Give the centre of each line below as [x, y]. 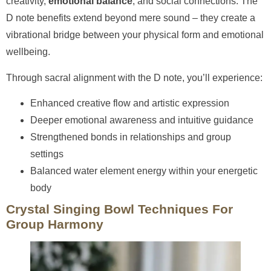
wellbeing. [28, 52]
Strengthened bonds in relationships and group [131, 137]
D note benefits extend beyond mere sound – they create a [131, 18]
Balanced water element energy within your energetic [144, 171]
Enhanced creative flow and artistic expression [130, 103]
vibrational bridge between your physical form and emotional [135, 35]
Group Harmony [55, 224]
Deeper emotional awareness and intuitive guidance [142, 120]
